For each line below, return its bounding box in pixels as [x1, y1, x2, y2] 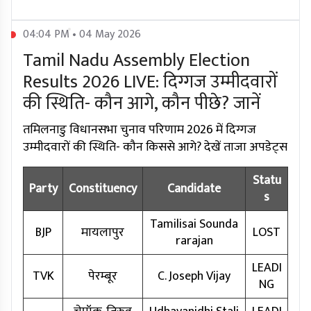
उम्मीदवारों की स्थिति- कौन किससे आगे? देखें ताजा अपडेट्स [23, 137, 287, 158]
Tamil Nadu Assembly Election [23, 46, 250, 76]
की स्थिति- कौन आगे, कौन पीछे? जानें [23, 89, 260, 119]
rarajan [175, 230, 213, 252]
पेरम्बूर [88, 266, 117, 287]
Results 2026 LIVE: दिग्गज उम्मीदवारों [23, 67, 277, 98]
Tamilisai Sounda [150, 214, 238, 235]
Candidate [167, 178, 221, 200]
